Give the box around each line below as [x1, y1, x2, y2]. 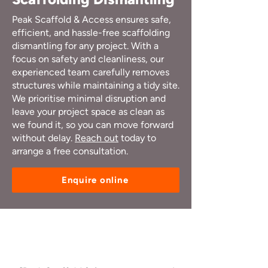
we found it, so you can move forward [12, 119, 173, 130]
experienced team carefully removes [12, 66, 169, 78]
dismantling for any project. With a [12, 40, 159, 51]
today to [118, 132, 156, 144]
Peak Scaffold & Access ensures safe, [12, 14, 171, 25]
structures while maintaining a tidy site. [12, 80, 179, 91]
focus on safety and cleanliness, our [12, 53, 164, 65]
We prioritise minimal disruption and [12, 93, 166, 104]
